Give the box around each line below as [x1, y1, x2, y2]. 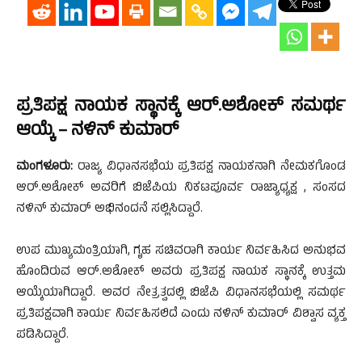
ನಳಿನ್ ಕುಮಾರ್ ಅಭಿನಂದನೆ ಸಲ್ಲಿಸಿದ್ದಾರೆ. [16, 200, 203, 220]
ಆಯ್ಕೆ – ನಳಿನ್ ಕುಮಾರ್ [16, 117, 187, 146]
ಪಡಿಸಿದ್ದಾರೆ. [16, 326, 69, 346]
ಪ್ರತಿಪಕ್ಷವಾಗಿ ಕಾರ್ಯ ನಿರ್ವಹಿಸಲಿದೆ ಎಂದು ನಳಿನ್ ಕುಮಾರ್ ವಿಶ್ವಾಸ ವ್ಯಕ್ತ [16, 305, 346, 325]
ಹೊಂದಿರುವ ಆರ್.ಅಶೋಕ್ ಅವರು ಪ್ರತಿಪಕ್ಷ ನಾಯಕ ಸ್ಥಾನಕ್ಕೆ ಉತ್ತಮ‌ [16, 263, 346, 283]
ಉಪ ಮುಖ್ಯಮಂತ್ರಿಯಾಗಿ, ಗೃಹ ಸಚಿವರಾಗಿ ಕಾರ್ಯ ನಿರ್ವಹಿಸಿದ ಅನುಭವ [16, 242, 346, 262]
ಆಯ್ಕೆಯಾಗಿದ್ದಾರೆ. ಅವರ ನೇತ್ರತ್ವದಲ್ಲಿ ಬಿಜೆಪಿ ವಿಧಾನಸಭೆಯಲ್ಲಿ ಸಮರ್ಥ [16, 284, 346, 304]
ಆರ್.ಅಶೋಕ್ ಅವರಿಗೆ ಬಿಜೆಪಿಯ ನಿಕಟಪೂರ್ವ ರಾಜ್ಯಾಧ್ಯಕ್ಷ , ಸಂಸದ [16, 179, 346, 199]
